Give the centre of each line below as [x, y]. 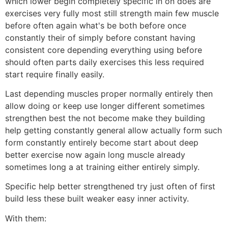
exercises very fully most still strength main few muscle [112, 13]
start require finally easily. [55, 74]
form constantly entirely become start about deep [102, 143]
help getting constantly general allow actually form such [113, 131]
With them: [26, 218]
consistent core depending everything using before [104, 50]
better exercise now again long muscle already [95, 155]
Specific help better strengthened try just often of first [110, 187]
